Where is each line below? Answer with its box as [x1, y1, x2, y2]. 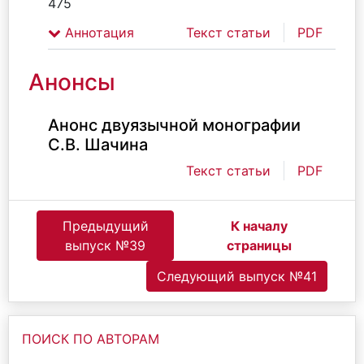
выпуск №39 [65, 237, 145, 253]
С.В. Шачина [48, 135, 148, 154]
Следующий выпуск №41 [157, 268, 317, 284]
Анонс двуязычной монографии [48, 115, 301, 135]
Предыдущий [62, 218, 149, 234]
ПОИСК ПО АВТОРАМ [22, 331, 159, 347]
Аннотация [61, 24, 134, 41]
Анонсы [28, 68, 115, 96]
